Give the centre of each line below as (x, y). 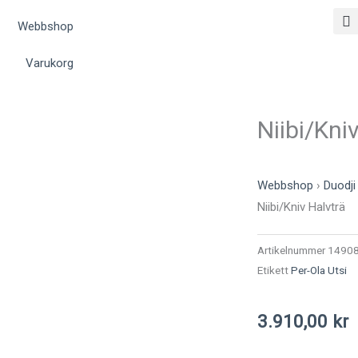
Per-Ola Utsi (318, 270)
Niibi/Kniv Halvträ (301, 207)
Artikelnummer (292, 250)
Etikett (272, 270)
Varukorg (50, 63)
